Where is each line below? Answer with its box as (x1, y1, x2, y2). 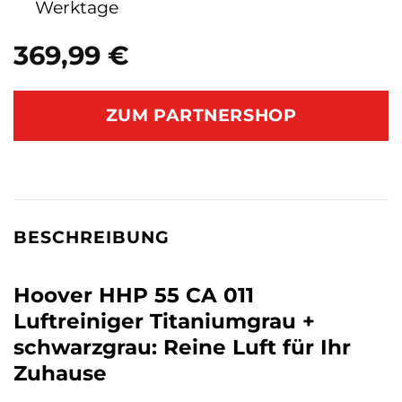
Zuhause (13, 360, 107, 386)
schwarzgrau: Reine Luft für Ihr (13, 334, 351, 360)
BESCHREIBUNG (13, 226, 170, 249)
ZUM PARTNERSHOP (105, 105, 297, 127)
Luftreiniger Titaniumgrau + (13, 308, 315, 334)
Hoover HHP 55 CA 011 (13, 282, 254, 308)
